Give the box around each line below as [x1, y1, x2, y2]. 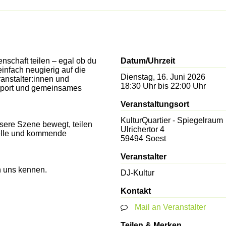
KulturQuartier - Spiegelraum [120, 116, 223, 125]
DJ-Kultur [120, 168, 154, 177]
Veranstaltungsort [120, 99, 189, 108]
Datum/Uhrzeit [120, 56, 175, 65]
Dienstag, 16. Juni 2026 [120, 72, 205, 81]
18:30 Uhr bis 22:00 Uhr [120, 81, 206, 90]
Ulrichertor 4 [120, 125, 164, 134]
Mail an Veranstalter [134, 202, 206, 211]
